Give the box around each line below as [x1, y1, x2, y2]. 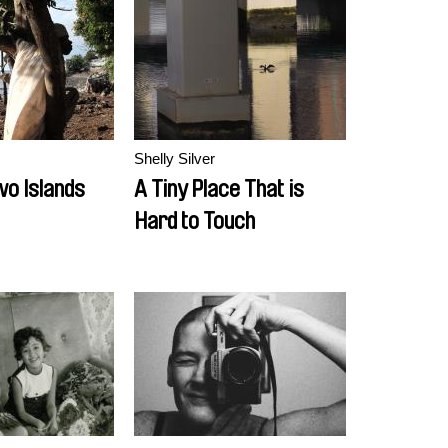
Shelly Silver [134, 150, 215, 167]
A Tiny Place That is [134, 177, 304, 201]
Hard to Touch [134, 209, 255, 233]
